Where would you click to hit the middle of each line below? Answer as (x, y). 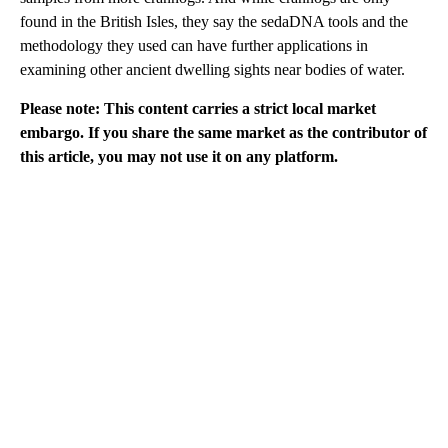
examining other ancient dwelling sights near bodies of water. (212, 69)
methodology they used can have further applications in (194, 45)
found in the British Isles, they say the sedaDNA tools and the (214, 21)
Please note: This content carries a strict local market (198, 108)
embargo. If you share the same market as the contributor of (223, 132)
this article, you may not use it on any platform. (179, 156)
